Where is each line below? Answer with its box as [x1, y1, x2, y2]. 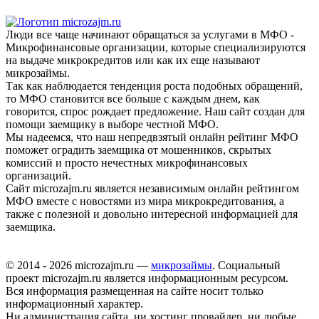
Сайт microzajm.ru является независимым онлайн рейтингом [6, 182, 299, 194]
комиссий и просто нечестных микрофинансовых [6, 156, 248, 169]
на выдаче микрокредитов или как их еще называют [6, 53, 260, 66]
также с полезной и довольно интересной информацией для [6, 207, 298, 220]
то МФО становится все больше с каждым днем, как [6, 92, 260, 105]
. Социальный [212, 258, 281, 271]
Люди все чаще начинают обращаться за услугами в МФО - [6, 28, 294, 41]
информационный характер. [6, 297, 143, 310]
